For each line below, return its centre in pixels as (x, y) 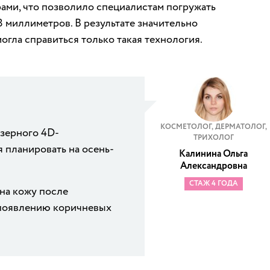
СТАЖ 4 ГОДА (213, 183)
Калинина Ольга (213, 154)
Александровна (213, 166)
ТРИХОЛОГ (213, 137)
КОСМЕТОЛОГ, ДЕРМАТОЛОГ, (213, 127)
